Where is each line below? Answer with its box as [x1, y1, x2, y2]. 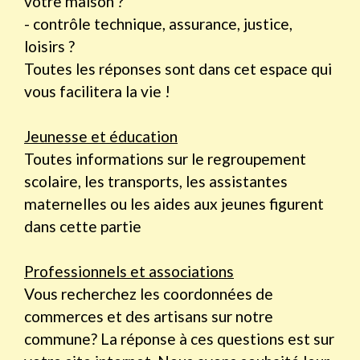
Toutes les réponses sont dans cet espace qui [24, 59, 332, 79]
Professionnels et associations [24, 262, 234, 281]
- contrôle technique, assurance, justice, [24, 14, 292, 34]
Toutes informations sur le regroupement [24, 149, 306, 169]
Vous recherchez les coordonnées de [24, 284, 273, 304]
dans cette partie [24, 217, 141, 236]
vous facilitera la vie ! [24, 82, 170, 101]
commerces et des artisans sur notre [24, 307, 273, 326]
